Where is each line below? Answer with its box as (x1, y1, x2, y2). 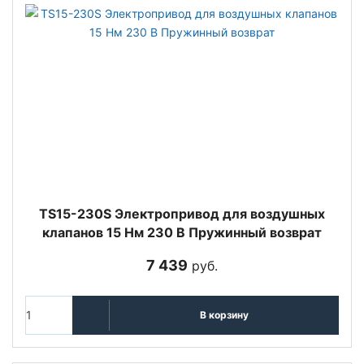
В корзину (199, 309, 249, 322)
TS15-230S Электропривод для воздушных (39, 205, 325, 222)
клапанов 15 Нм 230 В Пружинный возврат (42, 223, 322, 240)
